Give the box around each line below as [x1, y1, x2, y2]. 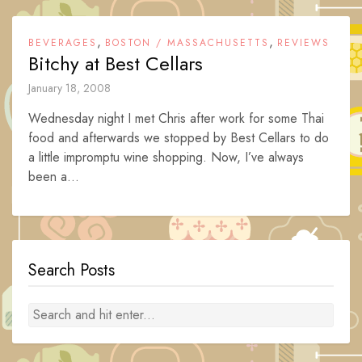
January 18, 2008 [28, 80, 111, 96]
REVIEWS [277, 36, 330, 50]
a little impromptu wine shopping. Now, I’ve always [28, 148, 304, 166]
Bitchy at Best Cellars [28, 49, 203, 78]
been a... [28, 167, 79, 186]
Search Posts [28, 259, 115, 282]
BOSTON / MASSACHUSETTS [105, 36, 269, 50]
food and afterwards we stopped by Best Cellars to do [28, 128, 329, 147]
